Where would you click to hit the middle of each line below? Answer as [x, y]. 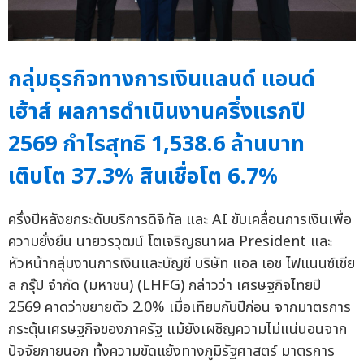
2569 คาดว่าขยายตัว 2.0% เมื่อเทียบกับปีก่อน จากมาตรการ [180, 308]
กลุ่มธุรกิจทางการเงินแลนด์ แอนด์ [162, 80]
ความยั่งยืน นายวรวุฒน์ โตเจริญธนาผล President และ [170, 242]
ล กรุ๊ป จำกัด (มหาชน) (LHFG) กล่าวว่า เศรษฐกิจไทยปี [165, 286]
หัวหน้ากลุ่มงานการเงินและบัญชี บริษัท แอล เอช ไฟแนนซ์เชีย [182, 264]
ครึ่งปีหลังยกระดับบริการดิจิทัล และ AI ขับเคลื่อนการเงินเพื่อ [180, 220]
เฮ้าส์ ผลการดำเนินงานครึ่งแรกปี [157, 112]
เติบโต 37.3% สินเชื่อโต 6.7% [143, 177]
